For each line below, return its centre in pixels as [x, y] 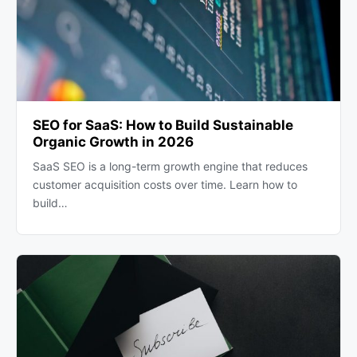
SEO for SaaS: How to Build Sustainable [163, 126]
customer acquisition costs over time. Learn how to [165, 185]
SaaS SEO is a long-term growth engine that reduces [170, 167]
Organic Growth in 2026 [113, 142]
